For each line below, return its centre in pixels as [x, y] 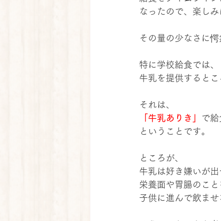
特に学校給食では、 [179, 65]
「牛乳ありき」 [170, 118]
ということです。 [175, 131]
